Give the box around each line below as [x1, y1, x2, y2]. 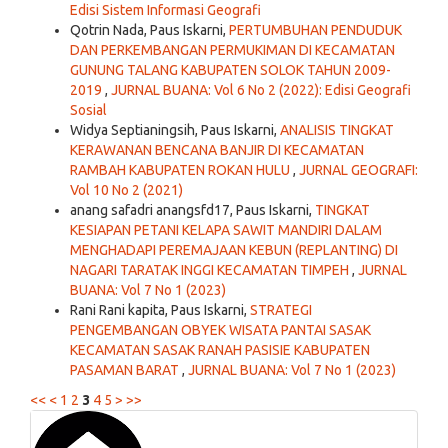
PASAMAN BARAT [70, 362, 182, 379]
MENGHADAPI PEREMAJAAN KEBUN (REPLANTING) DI [70, 242, 398, 259]
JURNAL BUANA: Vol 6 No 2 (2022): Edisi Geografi [111, 82, 411, 99]
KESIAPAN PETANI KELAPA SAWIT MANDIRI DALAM [70, 222, 382, 239]
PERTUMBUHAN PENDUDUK [229, 22, 402, 39]
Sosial [70, 102, 107, 119]
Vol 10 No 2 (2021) [70, 182, 183, 199]
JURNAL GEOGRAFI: [299, 162, 418, 179]
